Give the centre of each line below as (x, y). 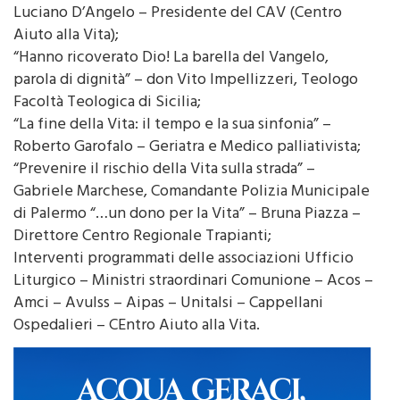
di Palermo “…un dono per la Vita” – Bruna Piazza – (187, 239)
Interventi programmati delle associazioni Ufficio (183, 283)
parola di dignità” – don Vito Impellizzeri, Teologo (186, 105)
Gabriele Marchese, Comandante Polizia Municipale (192, 217)
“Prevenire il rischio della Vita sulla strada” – (164, 194)
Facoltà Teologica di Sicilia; (107, 127)
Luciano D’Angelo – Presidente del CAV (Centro (178, 38)
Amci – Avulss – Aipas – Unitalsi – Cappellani (168, 328)
